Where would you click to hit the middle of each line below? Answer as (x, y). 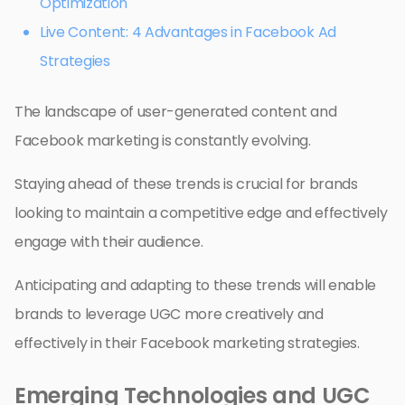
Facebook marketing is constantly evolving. (163, 140)
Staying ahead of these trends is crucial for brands (186, 184)
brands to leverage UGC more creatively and (169, 314)
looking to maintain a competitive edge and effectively (201, 212)
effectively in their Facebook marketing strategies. (187, 343)
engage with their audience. (109, 241)
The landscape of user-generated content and (176, 111)
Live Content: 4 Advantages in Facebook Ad (188, 32)
